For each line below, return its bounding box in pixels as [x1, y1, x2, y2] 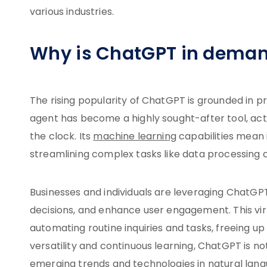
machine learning [93, 129, 176, 145]
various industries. [30, 5, 114, 20]
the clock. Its [30, 129, 94, 145]
